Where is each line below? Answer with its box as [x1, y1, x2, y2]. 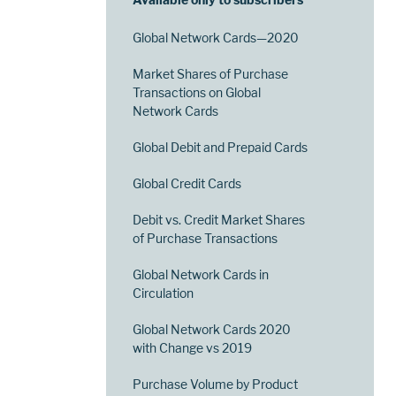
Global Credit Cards [133, 176, 242, 192]
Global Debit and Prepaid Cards [133, 140, 308, 156]
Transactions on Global [133, 85, 262, 101]
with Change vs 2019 [133, 340, 253, 356]
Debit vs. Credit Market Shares [133, 212, 306, 228]
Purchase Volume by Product [133, 377, 299, 392]
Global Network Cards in [133, 267, 270, 283]
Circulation [133, 286, 194, 301]
